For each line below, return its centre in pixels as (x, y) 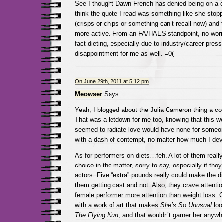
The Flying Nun (96, 215)
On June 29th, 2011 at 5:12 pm (111, 81)
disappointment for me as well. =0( (124, 53)
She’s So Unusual (186, 205)
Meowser (88, 94)
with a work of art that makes (117, 205)
